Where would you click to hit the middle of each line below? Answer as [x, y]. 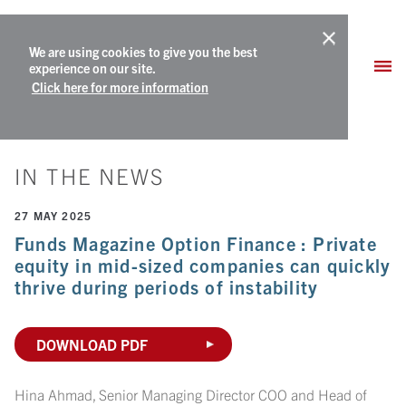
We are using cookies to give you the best [143, 52]
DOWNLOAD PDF [92, 344]
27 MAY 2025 [53, 215]
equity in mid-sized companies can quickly [203, 265]
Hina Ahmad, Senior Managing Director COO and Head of [191, 394]
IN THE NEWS [90, 176]
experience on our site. [92, 68]
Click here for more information [120, 87]
